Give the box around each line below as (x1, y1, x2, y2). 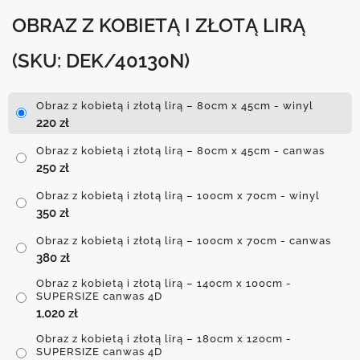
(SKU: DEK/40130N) (12, 49, 190, 73)
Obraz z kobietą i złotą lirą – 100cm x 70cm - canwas (36, 235, 331, 247)
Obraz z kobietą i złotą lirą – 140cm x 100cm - (36, 277, 292, 290)
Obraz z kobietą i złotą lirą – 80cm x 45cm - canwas (36, 145, 325, 157)
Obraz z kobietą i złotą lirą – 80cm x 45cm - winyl (36, 100, 313, 112)
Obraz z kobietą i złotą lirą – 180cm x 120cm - (36, 333, 292, 346)
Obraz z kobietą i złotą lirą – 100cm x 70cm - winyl (36, 190, 320, 202)
